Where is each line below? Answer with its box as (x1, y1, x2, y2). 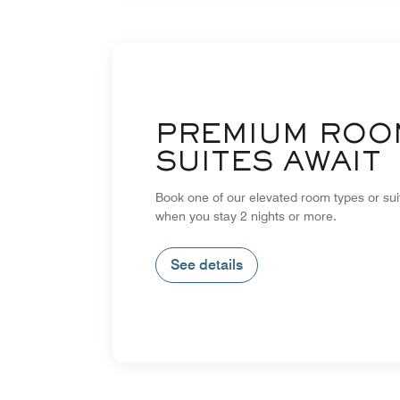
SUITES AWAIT (155, 150, 381, 177)
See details (171, 255, 243, 273)
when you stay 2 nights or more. (155, 208, 337, 223)
